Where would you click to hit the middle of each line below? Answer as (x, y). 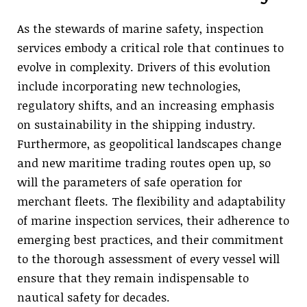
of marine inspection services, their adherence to (153, 220)
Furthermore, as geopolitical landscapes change (149, 143)
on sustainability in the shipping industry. (136, 124)
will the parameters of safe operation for (130, 182)
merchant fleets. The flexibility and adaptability (151, 201)
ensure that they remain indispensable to (133, 278)
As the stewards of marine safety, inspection (140, 28)
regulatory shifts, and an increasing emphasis (146, 105)
